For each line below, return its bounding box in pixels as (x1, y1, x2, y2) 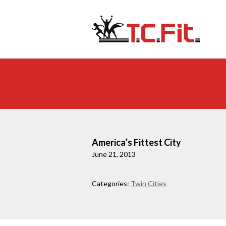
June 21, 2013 (92, 150, 136, 159)
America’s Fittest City (92, 137, 181, 148)
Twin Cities (131, 179, 166, 188)
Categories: (92, 179, 129, 188)
